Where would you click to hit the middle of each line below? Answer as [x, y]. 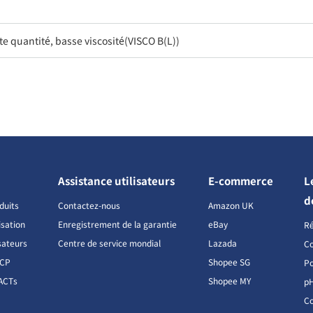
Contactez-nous [89, 205]
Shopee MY [229, 281]
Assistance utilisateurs [117, 181]
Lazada [222, 243]
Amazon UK [231, 205]
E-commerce [240, 181]
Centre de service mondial [110, 243]
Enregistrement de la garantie [118, 224]
